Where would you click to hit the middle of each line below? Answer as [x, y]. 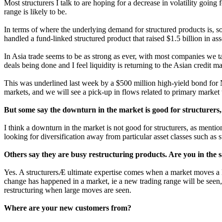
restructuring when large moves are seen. [68, 190]
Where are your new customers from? [68, 208]
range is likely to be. [35, 12]
